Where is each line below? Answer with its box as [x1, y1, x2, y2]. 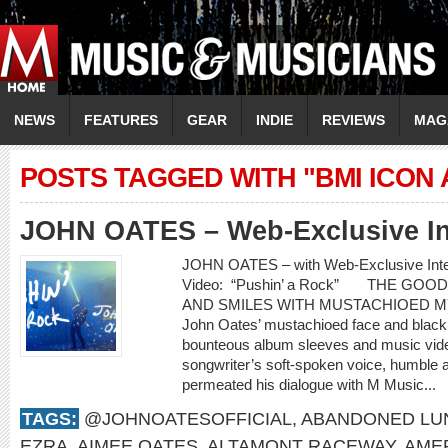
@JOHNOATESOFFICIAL [84, 408, 292, 429]
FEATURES [84, 112, 158, 128]
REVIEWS [322, 112, 385, 128]
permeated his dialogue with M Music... [182, 376, 440, 393]
